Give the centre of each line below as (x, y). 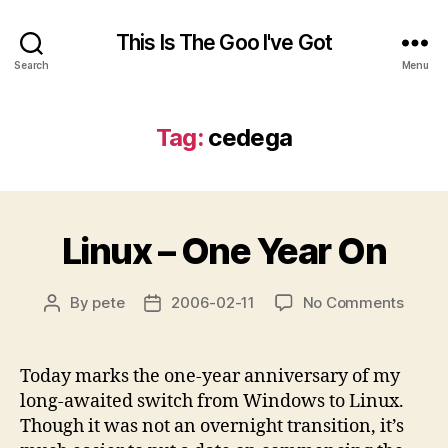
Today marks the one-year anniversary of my (210, 376)
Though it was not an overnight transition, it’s (212, 426)
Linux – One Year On (224, 251)
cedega (250, 137)
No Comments (353, 302)
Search (31, 64)
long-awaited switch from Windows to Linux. (212, 401)
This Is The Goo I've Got (224, 42)
